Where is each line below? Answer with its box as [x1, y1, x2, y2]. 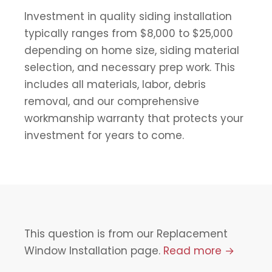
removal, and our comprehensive [24, 93, 199, 109]
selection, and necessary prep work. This [24, 59, 235, 75]
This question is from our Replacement [24, 226, 228, 241]
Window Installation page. [24, 243, 163, 258]
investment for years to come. [24, 127, 184, 143]
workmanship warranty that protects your [24, 110, 243, 126]
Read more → [163, 243, 234, 258]
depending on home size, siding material [24, 42, 239, 58]
